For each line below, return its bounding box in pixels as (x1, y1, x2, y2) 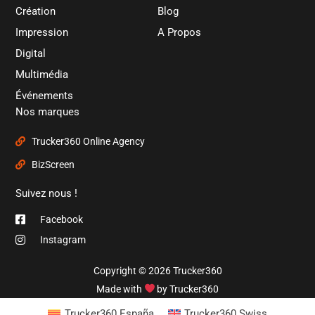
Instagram (40, 233, 86, 245)
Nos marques (15, 105, 80, 119)
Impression (15, 26, 69, 39)
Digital (15, 47, 46, 60)
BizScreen (31, 159, 75, 171)
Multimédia (15, 68, 69, 82)
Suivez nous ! (15, 187, 78, 200)
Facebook (40, 213, 84, 225)
